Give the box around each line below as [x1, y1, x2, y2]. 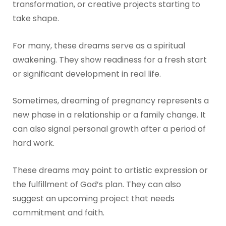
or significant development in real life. [12, 68, 161, 80]
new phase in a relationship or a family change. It [12, 109, 206, 121]
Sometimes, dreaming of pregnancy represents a [12, 95, 209, 107]
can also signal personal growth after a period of [12, 123, 206, 135]
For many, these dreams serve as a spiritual [12, 39, 185, 51]
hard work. [12, 137, 54, 149]
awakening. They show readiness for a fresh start [12, 53, 207, 66]
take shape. [12, 13, 59, 25]
